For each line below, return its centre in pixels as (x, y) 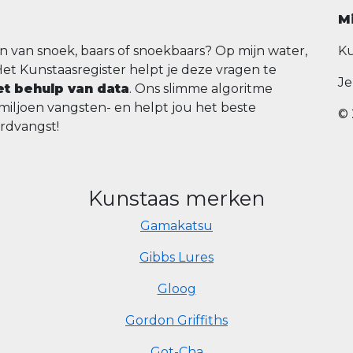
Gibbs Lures (176, 257)
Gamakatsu (176, 226)
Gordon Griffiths (176, 320)
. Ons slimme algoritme (201, 89)
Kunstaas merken (176, 198)
